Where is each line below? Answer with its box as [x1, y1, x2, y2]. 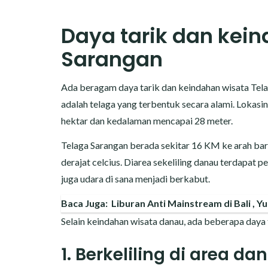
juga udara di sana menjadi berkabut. [61, 173, 210, 185]
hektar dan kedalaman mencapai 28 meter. [61, 115, 233, 127]
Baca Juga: [61, 197, 108, 209]
